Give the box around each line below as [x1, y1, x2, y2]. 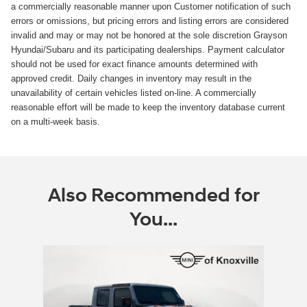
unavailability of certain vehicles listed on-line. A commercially [11, 88, 256, 99]
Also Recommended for [47, 184, 260, 208]
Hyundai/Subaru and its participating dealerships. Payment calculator [11, 45, 284, 56]
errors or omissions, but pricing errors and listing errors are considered [11, 16, 288, 27]
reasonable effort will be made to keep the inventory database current [11, 102, 285, 113]
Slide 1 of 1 [10, 246, 53, 258]
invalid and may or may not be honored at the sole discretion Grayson [11, 30, 287, 41]
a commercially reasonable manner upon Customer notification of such [11, 1, 291, 12]
